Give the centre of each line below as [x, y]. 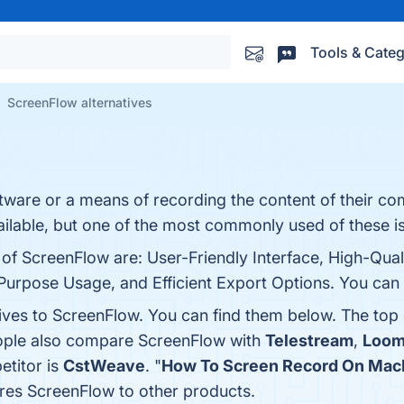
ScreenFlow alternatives [80, 102]
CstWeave [104, 366]
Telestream [309, 340]
